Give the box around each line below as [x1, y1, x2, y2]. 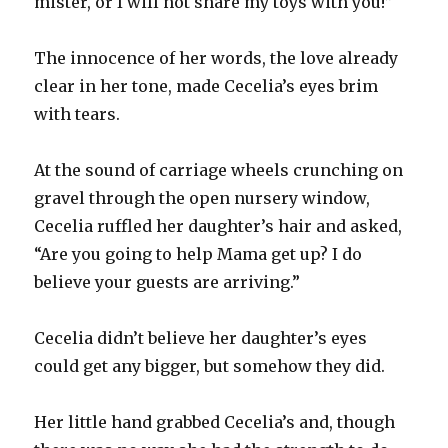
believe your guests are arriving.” [34, 271, 301, 292]
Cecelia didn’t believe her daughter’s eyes [34, 327, 368, 348]
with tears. [34, 103, 121, 124]
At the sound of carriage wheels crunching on [34, 159, 404, 180]
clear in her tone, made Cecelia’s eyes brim [34, 75, 379, 96]
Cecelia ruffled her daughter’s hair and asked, [34, 215, 403, 236]
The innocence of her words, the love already [34, 47, 399, 68]
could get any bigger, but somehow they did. [34, 355, 386, 376]
